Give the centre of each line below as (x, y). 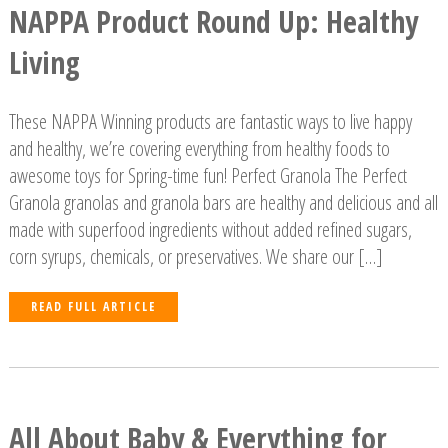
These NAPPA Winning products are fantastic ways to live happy (210, 121)
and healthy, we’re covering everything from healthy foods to (199, 148)
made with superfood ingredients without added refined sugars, (210, 229)
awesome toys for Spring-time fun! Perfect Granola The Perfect (207, 175)
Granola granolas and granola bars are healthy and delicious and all (223, 202)
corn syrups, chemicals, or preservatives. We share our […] (195, 256)
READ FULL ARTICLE (93, 306)
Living (44, 62)
